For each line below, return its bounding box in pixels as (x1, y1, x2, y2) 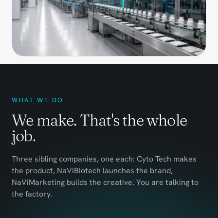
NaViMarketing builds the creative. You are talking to (12, 177, 199, 187)
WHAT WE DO (12, 95, 64, 104)
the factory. (12, 188, 53, 199)
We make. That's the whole (12, 110, 187, 129)
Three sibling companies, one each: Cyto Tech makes (12, 153, 197, 164)
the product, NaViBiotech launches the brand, (12, 165, 173, 176)
